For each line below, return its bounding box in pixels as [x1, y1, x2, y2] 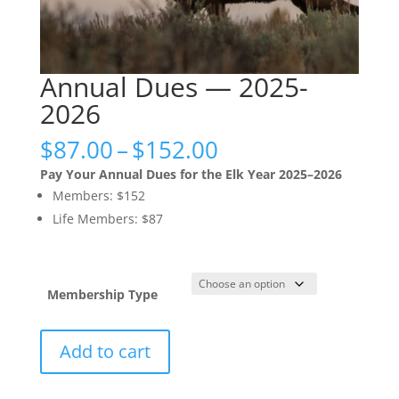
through [216, 194, 305, 227]
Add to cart [59, 339, 151, 364]
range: [216, 153, 286, 186]
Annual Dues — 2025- [39, 69, 308, 106]
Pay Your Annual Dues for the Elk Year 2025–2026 [39, 166, 342, 183]
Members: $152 [52, 187, 145, 205]
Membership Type [47, 286, 158, 304]
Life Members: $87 [52, 210, 163, 228]
